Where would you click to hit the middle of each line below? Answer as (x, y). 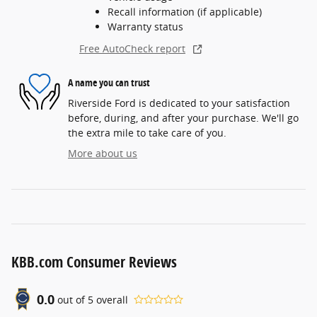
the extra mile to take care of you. (147, 133)
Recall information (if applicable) (185, 12)
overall (111, 299)
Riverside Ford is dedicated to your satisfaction (179, 103)
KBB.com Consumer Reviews (94, 262)
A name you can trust (109, 82)
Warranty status (145, 27)
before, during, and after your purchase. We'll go (183, 118)
